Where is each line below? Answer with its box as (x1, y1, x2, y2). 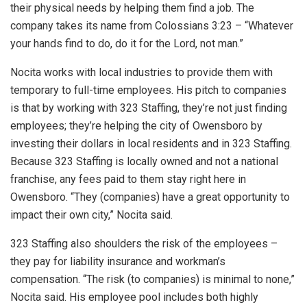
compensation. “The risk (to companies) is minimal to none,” (10, 273, 295, 286)
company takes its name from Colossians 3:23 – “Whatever (10, 19, 293, 33)
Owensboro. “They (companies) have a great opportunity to (10, 191, 290, 204)
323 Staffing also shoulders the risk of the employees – (10, 237, 278, 251)
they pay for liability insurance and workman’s (10, 255, 225, 269)
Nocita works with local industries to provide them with (10, 66, 273, 79)
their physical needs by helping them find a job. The (10, 1, 254, 15)
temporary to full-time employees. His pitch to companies (10, 84, 286, 97)
